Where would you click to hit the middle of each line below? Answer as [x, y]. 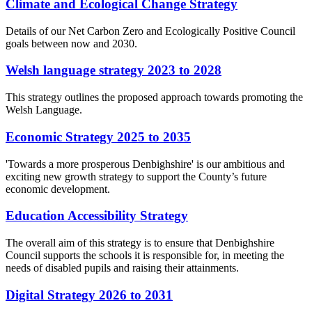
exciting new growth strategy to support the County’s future [136, 176]
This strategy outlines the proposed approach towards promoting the [154, 97]
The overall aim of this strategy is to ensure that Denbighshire [140, 243]
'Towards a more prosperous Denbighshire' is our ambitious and [145, 164]
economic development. [58, 189]
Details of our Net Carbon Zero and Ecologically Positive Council [150, 31]
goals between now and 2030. [71, 43]
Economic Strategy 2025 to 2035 [98, 136]
